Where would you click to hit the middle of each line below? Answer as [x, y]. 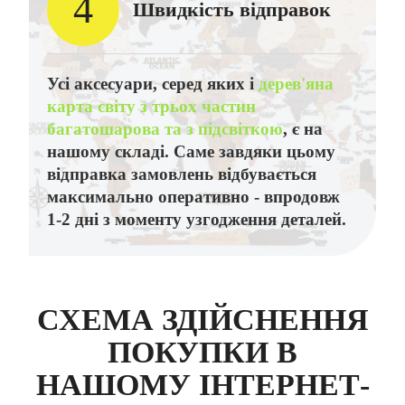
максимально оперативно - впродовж [193, 196]
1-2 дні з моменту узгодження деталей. [196, 219]
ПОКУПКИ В [202, 352]
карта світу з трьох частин [151, 106]
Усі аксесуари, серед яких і [152, 83]
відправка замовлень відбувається [181, 174]
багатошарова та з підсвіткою [165, 128]
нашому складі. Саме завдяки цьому [191, 151]
